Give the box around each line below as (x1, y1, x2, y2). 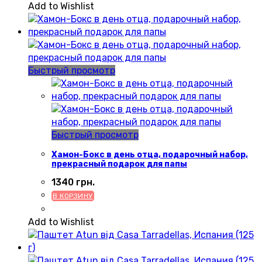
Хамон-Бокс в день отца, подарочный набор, (51, 150, 248, 160)
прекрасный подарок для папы (51, 159, 187, 170)
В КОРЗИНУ (53, 191, 93, 200)
